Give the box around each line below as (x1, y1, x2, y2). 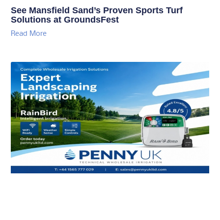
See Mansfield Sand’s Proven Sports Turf (11, 5, 183, 15)
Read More (11, 29, 47, 38)
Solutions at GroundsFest (11, 14, 119, 25)
